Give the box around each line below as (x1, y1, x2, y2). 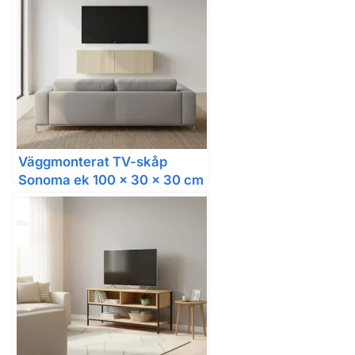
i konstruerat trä (18, 190, 121, 207)
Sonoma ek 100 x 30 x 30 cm (18, 172, 204, 189)
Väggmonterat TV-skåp (18, 154, 167, 170)
